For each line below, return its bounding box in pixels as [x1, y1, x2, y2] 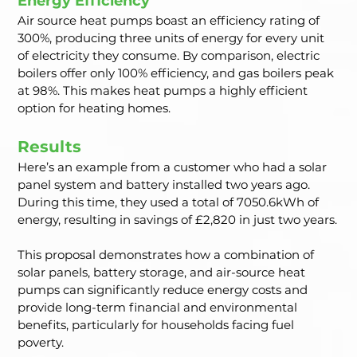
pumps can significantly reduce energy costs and [18, 282, 312, 298]
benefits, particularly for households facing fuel [18, 317, 298, 333]
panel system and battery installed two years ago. [18, 177, 314, 193]
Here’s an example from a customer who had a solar [18, 159, 331, 175]
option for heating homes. [18, 100, 171, 116]
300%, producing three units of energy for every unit [18, 30, 328, 46]
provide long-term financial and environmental [18, 300, 301, 316]
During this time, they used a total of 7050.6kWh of [18, 194, 323, 210]
